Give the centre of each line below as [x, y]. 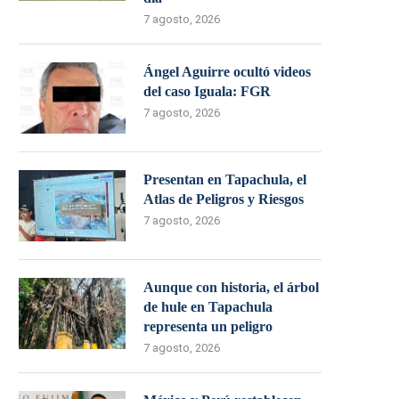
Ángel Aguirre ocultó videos [227, 72]
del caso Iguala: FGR [207, 91]
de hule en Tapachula [208, 307]
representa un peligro [208, 326]
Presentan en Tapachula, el [225, 179]
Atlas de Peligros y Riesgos [224, 199]
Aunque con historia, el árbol [231, 287]
